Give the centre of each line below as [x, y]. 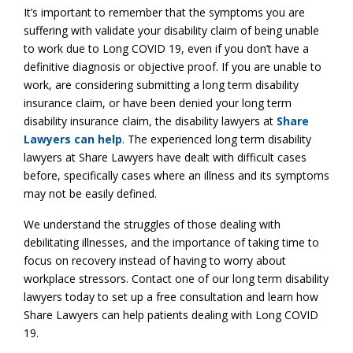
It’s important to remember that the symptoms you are [164, 13]
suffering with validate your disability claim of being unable [171, 31]
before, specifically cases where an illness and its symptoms [176, 176]
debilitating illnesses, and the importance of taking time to [171, 243]
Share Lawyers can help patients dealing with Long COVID [171, 315]
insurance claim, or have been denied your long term [158, 103]
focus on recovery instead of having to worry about [155, 261]
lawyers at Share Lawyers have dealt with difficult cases [165, 158]
